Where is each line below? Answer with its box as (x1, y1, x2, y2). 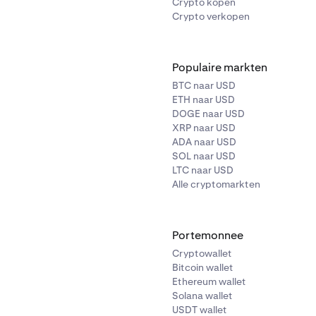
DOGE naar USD (172, 107, 245, 120)
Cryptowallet (172, 247, 232, 260)
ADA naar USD (172, 135, 236, 148)
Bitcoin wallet (172, 261, 233, 274)
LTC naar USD (172, 164, 233, 176)
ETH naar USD (172, 93, 235, 106)
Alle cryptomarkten (172, 178, 260, 190)
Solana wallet (172, 289, 233, 302)
